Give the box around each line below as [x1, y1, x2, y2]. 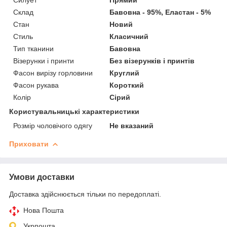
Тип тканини [13, 44, 54, 53]
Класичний [109, 32, 149, 41]
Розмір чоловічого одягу [13, 121, 92, 130]
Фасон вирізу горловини [13, 68, 93, 77]
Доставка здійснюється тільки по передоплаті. [9, 190, 161, 198]
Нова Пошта [23, 206, 64, 214]
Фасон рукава [13, 81, 59, 89]
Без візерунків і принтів [109, 56, 195, 65]
